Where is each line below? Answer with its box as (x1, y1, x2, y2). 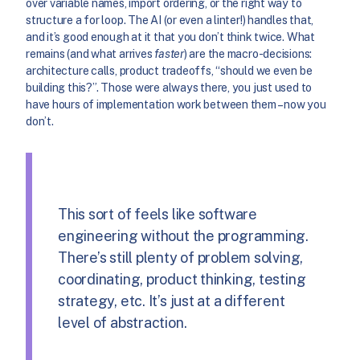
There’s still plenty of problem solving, (58, 249, 304, 267)
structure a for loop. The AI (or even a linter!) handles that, (26, 13, 314, 27)
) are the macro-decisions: (183, 47, 313, 60)
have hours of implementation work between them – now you (26, 97, 326, 111)
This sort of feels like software (58, 206, 257, 223)
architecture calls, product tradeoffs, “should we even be (26, 63, 313, 77)
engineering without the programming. (58, 227, 309, 245)
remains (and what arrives (26, 47, 155, 60)
